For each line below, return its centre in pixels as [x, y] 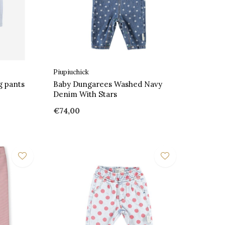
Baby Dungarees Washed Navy [107, 84]
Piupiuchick [71, 72]
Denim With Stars [85, 94]
